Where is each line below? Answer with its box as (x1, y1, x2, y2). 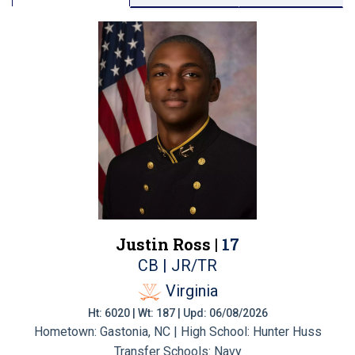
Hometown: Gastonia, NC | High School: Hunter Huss (33, 323, 322, 339)
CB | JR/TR (138, 256, 217, 275)
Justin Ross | (116, 234, 222, 254)
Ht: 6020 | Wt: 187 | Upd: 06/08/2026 (87, 306, 268, 319)
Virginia (165, 281, 218, 300)
